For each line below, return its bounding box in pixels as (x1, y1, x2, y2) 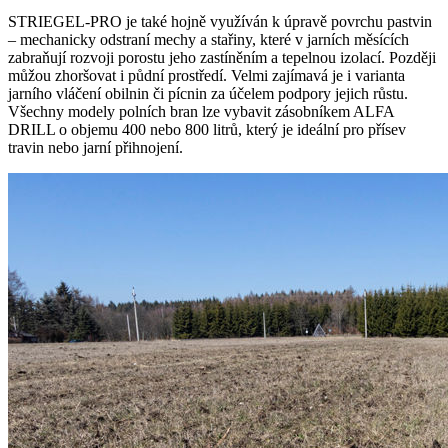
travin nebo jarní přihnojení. (8, 139, 183, 157)
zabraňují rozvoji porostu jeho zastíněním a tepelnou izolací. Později (8, 49, 436, 67)
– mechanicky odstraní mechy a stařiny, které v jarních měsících (8, 31, 409, 49)
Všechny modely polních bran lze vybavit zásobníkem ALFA (8, 103, 394, 121)
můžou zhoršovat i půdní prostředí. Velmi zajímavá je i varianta (8, 67, 405, 85)
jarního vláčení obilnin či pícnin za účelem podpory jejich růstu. (8, 85, 408, 103)
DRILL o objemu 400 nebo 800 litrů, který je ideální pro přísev (8, 121, 406, 139)
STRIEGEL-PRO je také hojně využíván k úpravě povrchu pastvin (8, 13, 432, 31)
